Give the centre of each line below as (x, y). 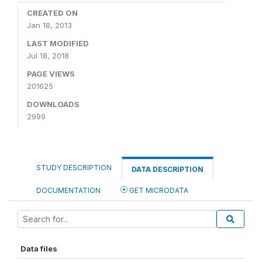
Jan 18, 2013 (49, 25)
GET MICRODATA (158, 190)
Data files (39, 249)
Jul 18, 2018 (48, 56)
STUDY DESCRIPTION (74, 168)
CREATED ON (52, 13)
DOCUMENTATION (68, 190)
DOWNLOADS (53, 104)
